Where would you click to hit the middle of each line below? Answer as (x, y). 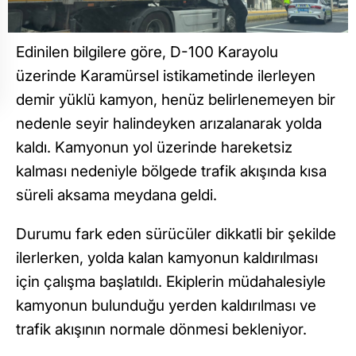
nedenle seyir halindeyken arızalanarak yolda (169, 124)
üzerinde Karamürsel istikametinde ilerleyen (166, 76)
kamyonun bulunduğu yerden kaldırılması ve (166, 306)
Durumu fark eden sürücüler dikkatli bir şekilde (176, 234)
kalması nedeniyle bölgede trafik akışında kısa (171, 172)
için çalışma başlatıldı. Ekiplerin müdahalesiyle (171, 282)
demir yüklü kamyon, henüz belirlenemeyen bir (176, 100)
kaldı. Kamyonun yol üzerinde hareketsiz (154, 148)
